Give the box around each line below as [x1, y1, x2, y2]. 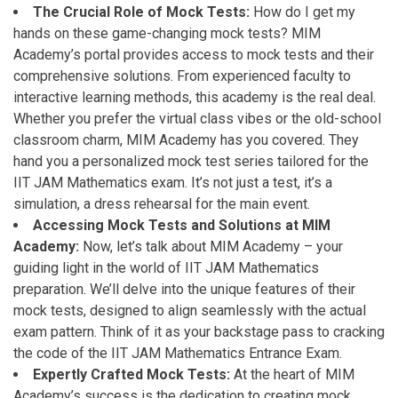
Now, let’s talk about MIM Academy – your [83, 238, 343, 255]
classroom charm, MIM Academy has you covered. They [13, 131, 359, 148]
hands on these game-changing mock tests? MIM [13, 25, 321, 42]
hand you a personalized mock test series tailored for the [13, 153, 369, 170]
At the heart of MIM [230, 366, 354, 383]
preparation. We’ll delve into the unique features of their [13, 281, 355, 298]
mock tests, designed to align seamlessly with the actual [13, 302, 366, 319]
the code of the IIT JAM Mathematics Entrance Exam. [13, 345, 342, 362]
